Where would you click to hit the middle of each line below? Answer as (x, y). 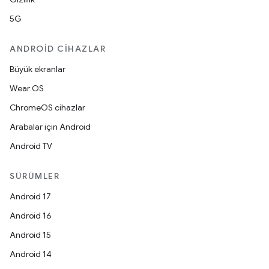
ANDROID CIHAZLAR (58, 49)
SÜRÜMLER (35, 176)
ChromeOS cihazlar (47, 107)
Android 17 (30, 196)
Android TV (31, 146)
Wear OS (27, 88)
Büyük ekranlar (38, 69)
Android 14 (31, 254)
